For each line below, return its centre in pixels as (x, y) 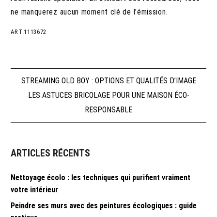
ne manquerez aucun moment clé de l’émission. (89, 12)
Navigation (54, 86)
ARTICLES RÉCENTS (51, 153)
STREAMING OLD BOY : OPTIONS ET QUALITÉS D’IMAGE (108, 80)
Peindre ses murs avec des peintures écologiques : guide (104, 205)
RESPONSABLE (108, 109)
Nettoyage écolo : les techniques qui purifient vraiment (101, 177)
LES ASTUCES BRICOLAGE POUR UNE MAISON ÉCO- (108, 95)
